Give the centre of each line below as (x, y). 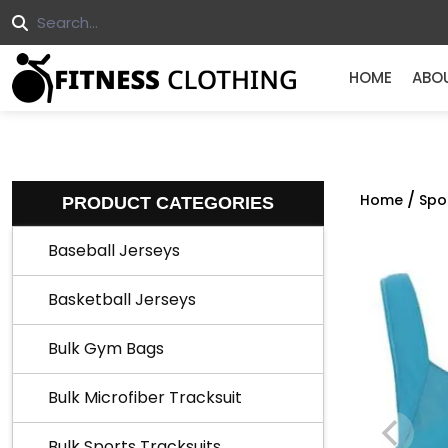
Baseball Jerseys (114, 250)
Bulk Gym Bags (106, 348)
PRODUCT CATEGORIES (168, 203)
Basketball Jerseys (122, 299)
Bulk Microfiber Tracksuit (145, 397)
